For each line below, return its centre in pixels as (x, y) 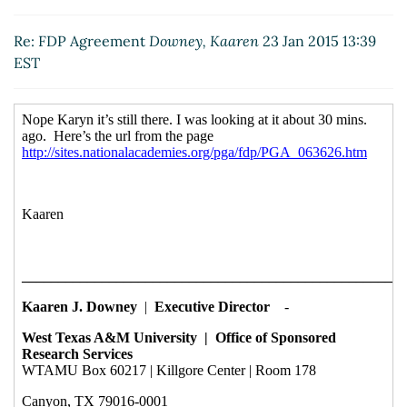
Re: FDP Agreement (81, 41)
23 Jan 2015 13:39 (318, 41)
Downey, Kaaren (204, 41)
